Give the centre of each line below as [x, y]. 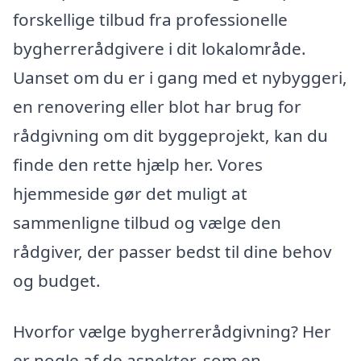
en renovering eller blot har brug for [157, 106]
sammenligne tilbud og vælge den [147, 222]
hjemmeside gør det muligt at [130, 193]
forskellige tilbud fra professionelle [150, 19]
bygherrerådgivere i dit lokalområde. [160, 48]
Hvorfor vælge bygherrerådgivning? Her [172, 332]
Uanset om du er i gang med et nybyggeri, [180, 77]
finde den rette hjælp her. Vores [138, 164]
